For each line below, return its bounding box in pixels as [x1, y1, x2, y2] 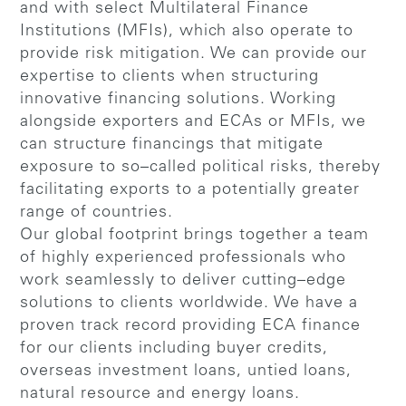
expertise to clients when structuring [20, 68, 320, 85]
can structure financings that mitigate [20, 136, 324, 153]
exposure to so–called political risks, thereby [20, 159, 382, 176]
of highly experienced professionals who [20, 249, 347, 266]
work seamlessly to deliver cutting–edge [20, 272, 347, 289]
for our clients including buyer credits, [20, 340, 329, 357]
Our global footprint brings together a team [20, 227, 370, 244]
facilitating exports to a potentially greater [20, 181, 361, 198]
